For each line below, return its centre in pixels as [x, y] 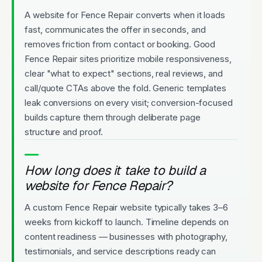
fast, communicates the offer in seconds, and [115, 29]
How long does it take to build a [115, 170]
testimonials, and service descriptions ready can [120, 251]
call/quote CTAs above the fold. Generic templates [126, 88]
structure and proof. [64, 132]
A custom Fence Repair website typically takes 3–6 [127, 207]
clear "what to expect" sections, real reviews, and [124, 73]
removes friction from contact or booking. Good [120, 44]
